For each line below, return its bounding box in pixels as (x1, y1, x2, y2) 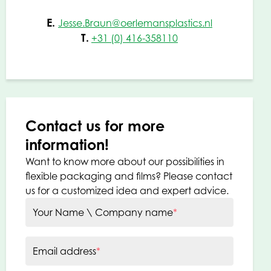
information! (25, 135, 109, 154)
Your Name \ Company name (33, 206, 173, 219)
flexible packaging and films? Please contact (25, 170, 232, 183)
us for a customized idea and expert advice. (25, 184, 229, 197)
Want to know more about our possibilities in (25, 155, 224, 168)
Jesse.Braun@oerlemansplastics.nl (58, 17, 212, 30)
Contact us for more (25, 117, 165, 135)
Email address (33, 245, 96, 258)
